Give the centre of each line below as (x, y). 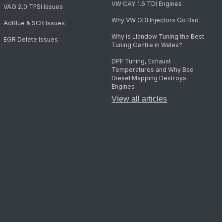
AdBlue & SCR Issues (34, 23)
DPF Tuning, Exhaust (141, 61)
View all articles (139, 99)
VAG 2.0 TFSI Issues (33, 7)
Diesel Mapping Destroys (149, 78)
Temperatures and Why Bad (153, 70)
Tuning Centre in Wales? (147, 45)
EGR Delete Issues (30, 40)
